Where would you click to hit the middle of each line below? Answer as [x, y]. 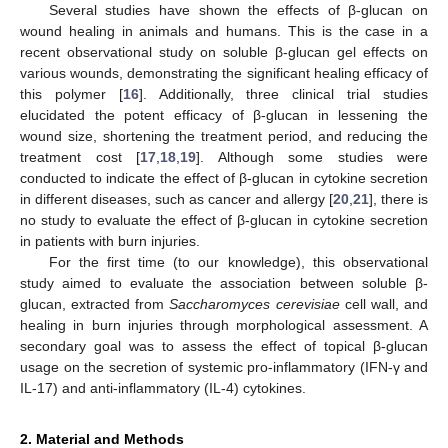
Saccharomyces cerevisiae [254, 303]
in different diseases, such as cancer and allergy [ [176, 198]
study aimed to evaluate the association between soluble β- [224, 282]
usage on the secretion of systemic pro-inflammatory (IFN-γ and [224, 366]
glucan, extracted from [95, 303]
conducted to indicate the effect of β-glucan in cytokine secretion [224, 177]
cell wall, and [384, 303]
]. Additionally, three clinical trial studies [283, 93]
